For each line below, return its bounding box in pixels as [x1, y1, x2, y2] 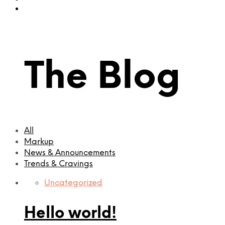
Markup [24, 138, 54, 147]
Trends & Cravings [24, 160, 93, 169]
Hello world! [24, 205, 117, 222]
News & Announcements [24, 149, 116, 158]
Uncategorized [44, 179, 102, 188]
